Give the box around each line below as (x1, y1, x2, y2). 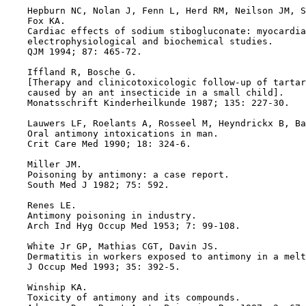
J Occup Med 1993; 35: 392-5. (5, 262, 180, 272)
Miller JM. (5, 159, 82, 169)
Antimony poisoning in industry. (5, 210, 197, 221)
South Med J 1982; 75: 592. (5, 180, 169, 190)
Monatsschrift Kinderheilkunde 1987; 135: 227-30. (5, 98, 290, 108)
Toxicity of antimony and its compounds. (5, 292, 240, 303)
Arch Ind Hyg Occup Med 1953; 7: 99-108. (5, 221, 240, 231)
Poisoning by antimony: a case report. (5, 169, 229, 180)
